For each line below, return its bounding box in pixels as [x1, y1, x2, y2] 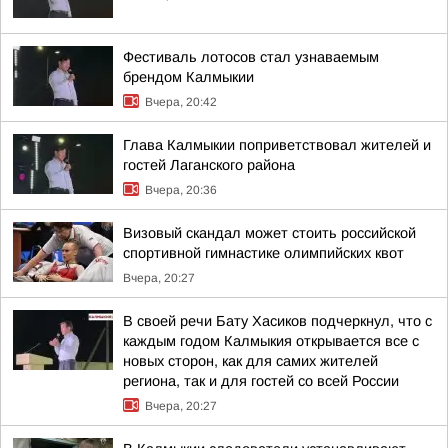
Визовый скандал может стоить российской [123, 225, 416, 241]
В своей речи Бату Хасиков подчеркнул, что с [123, 313, 432, 329]
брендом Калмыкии [123, 69, 254, 85]
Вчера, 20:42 [145, 95, 217, 109]
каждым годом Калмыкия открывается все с [123, 333, 419, 349]
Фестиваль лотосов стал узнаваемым [123, 49, 379, 65]
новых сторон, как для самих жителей [123, 353, 378, 369]
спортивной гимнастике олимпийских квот [123, 245, 404, 261]
